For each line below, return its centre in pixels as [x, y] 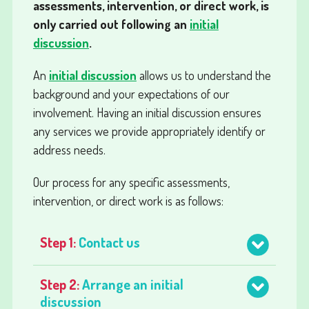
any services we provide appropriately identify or [149, 131]
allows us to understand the [203, 75]
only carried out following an [111, 24]
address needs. [69, 150]
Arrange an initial [132, 284]
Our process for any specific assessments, [131, 182]
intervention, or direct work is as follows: [128, 200]
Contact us [109, 242]
